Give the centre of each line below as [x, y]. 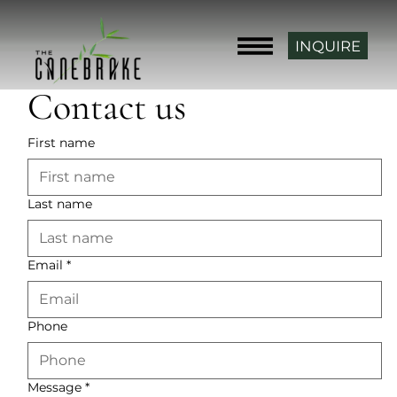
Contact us [106, 107]
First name [61, 143]
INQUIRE [327, 46]
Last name [59, 204]
